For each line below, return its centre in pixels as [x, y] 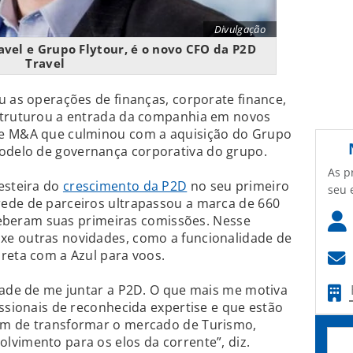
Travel [45, 63]
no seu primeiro [238, 186]
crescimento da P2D [125, 186]
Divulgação [240, 30]
